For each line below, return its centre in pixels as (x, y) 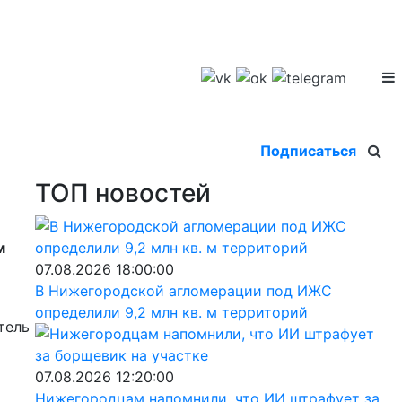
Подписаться (308, 150)
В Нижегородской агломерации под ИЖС (183, 290)
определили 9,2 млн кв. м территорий (171, 312)
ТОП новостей (122, 192)
